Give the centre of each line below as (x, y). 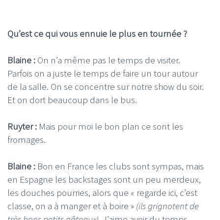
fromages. (27, 139)
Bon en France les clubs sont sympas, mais (120, 166)
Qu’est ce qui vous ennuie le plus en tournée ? (97, 34)
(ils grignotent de (167, 206)
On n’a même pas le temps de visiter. (109, 60)
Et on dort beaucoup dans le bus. (72, 100)
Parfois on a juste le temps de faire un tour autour (103, 73)
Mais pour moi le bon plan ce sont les (110, 126)
